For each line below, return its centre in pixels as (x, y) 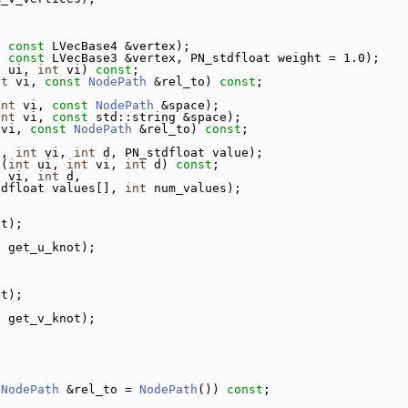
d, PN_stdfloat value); (179, 153)
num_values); (194, 188)
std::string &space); (165, 117)
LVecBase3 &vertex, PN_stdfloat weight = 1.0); (212, 58)
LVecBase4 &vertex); (117, 46)
